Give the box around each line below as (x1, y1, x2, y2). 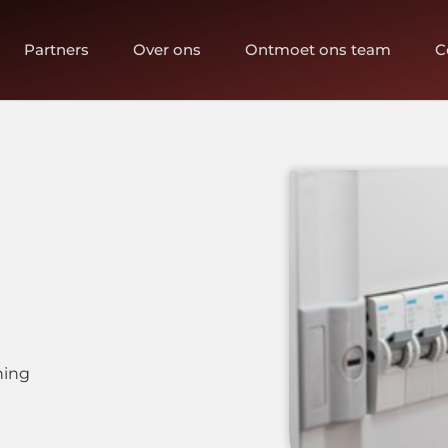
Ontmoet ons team (245, 40, 392, 59)
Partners (24, 40, 90, 59)
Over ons (133, 40, 202, 59)
